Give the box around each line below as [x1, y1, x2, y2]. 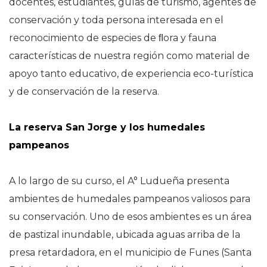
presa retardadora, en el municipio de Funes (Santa [9, 246, 252, 258]
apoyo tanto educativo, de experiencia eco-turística [9, 67, 253, 79]
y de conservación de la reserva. [9, 85, 159, 97]
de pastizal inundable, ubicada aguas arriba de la [9, 228, 240, 240]
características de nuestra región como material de [9, 49, 250, 61]
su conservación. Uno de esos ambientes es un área [9, 210, 252, 222]
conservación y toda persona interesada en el [9, 14, 223, 26]
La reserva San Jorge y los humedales [9, 121, 205, 133]
